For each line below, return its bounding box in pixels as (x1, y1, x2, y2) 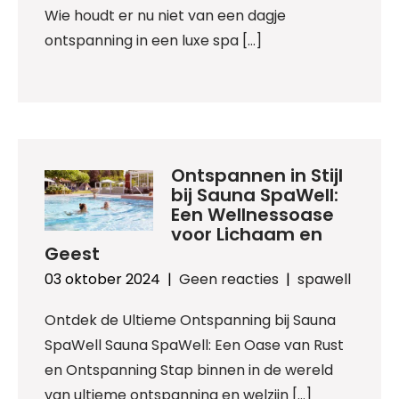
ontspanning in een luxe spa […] (45, 30, 262, 51)
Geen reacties (179, 268, 279, 289)
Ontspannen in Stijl (170, 162, 343, 188)
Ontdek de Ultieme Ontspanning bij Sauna (45, 309, 336, 330)
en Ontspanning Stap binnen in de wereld (45, 359, 333, 380)
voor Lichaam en (170, 221, 322, 247)
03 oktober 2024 (45, 268, 160, 289)
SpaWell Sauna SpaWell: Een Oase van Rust (45, 334, 344, 355)
